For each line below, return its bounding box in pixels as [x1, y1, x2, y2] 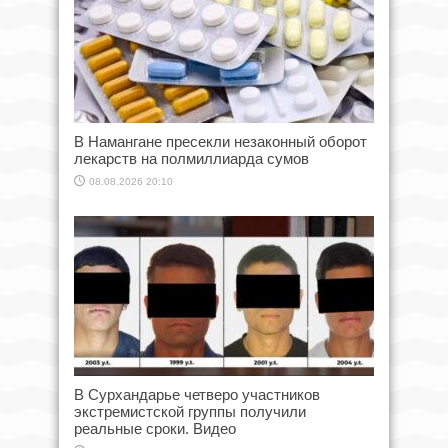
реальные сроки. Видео [74, 420, 236, 437]
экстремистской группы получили [74, 403, 306, 420]
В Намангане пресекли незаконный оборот [74, 133, 367, 150]
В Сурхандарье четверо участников [74, 386, 320, 403]
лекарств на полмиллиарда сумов [74, 150, 309, 167]
